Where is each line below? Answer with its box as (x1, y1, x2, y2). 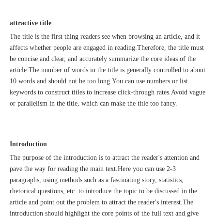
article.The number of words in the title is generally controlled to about (10, 66, 205, 74)
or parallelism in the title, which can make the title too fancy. (10, 100, 177, 107)
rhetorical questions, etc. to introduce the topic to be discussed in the (10, 187, 197, 195)
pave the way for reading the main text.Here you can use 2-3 (10, 165, 176, 172)
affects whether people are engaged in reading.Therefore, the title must (10, 44, 204, 51)
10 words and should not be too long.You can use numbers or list (10, 77, 188, 85)
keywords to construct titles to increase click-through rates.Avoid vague (10, 89, 205, 96)
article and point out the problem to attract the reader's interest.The (10, 199, 193, 206)
